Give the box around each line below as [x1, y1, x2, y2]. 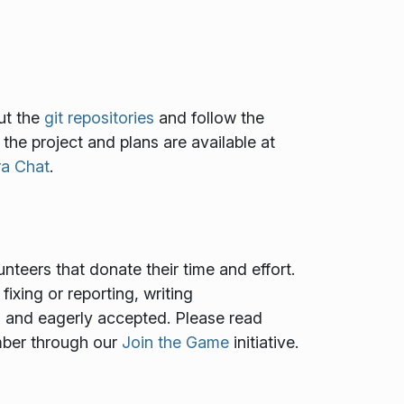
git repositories [43, 107, 154, 127]
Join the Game [121, 333, 229, 353]
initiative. [228, 333, 298, 353]
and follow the [153, 107, 264, 127]
